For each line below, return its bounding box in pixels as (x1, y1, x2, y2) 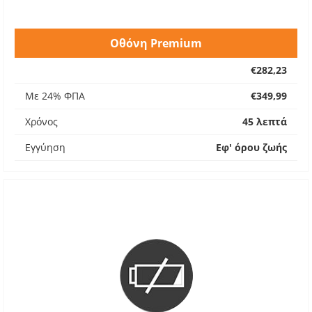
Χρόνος (25, 115, 58, 128)
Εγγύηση (25, 141, 65, 154)
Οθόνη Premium (110, 36, 202, 51)
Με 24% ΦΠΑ (25, 89, 85, 102)
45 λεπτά (242, 115, 287, 128)
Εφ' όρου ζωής (216, 141, 287, 154)
